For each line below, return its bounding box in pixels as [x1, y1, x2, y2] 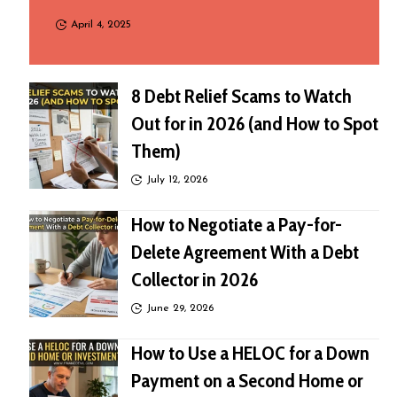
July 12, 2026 [145, 175, 207, 185]
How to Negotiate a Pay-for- [131, 213, 343, 237]
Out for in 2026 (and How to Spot [131, 112, 379, 136]
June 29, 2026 [145, 303, 214, 314]
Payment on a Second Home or [131, 369, 363, 393]
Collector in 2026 [131, 268, 259, 292]
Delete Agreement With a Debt [131, 240, 360, 264]
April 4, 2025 [70, 19, 131, 30]
